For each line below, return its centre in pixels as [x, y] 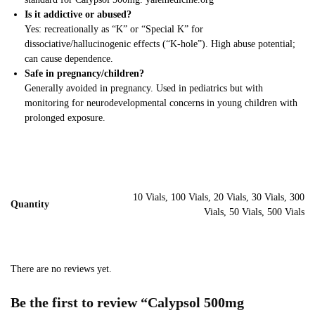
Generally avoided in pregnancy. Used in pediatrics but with [144, 89]
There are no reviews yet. [61, 269]
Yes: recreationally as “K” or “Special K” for [114, 30]
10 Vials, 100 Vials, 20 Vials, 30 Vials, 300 [219, 198]
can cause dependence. [69, 59]
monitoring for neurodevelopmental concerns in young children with [161, 103]
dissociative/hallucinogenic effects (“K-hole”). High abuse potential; [160, 44]
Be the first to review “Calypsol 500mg [127, 303]
